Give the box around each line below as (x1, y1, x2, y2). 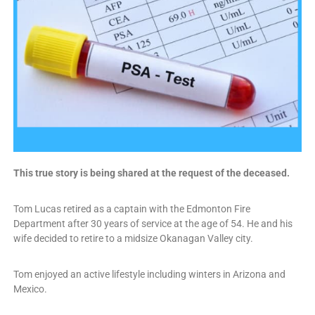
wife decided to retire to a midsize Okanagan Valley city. (13, 233, 253, 245)
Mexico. (13, 283, 47, 295)
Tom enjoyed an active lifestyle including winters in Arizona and (13, 269, 285, 281)
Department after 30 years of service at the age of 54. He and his (13, 218, 292, 230)
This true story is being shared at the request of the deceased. (13, 167, 290, 179)
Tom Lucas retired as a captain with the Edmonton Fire (13, 203, 250, 215)
